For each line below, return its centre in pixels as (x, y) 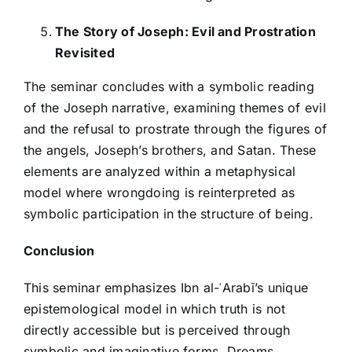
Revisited (85, 53)
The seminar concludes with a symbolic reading (169, 87)
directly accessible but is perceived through (157, 330)
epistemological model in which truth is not (155, 309)
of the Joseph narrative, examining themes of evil (175, 108)
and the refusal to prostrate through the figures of (176, 129)
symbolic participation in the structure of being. (169, 214)
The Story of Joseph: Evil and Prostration (185, 32)
